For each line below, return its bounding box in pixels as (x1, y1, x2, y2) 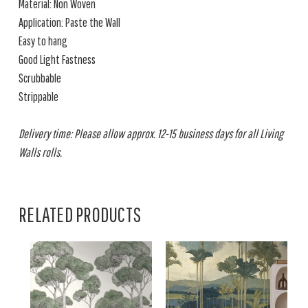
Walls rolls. (19, 145, 62, 159)
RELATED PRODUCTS (19, 202, 141, 226)
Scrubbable (19, 71, 61, 85)
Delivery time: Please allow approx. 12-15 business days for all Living (19, 126, 283, 141)
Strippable (19, 89, 58, 104)
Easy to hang (19, 34, 67, 48)
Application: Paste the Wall (19, 15, 120, 30)
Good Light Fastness (19, 52, 96, 67)
